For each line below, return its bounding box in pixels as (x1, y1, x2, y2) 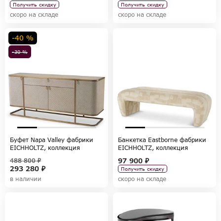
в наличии (10, 175, 41, 183)
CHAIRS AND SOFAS (118, 151, 177, 159)
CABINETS (10, 151, 40, 159)
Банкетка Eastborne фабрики (118, 136, 206, 144)
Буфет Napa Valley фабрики (10, 136, 93, 144)
